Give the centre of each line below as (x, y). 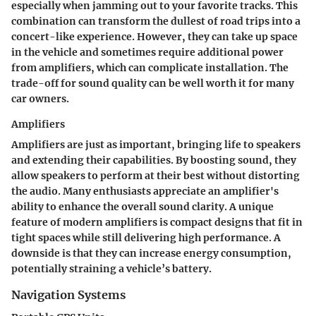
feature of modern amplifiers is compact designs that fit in (157, 223)
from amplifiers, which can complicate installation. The (150, 68)
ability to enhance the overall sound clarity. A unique (142, 207)
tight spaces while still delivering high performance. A (146, 238)
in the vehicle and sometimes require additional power (147, 53)
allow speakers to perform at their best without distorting (156, 176)
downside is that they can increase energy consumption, (151, 254)
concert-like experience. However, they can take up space (154, 37)
